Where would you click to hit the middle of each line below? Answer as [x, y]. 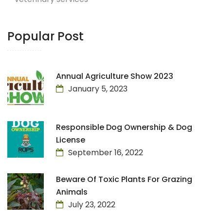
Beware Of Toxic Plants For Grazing [124, 180]
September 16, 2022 [106, 153]
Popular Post [45, 36]
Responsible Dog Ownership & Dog [124, 127]
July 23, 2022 [92, 205]
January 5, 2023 [98, 89]
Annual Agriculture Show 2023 [115, 76]
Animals [72, 192]
